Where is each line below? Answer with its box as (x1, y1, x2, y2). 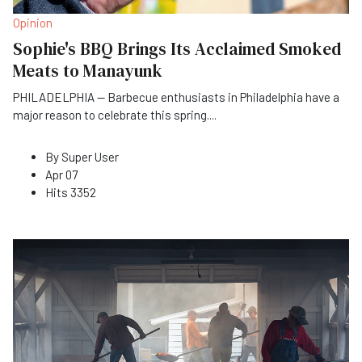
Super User (61, 149, 119, 164)
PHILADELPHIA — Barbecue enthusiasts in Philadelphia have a (13, 89, 339, 104)
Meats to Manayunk (13, 58, 162, 82)
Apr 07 (45, 166, 78, 182)
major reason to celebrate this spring (13, 107, 207, 122)
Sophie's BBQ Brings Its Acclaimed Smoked (13, 36, 341, 61)
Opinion (13, 15, 53, 30)
